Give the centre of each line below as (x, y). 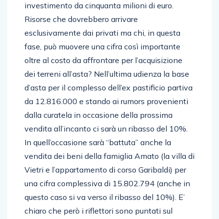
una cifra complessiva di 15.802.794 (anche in (107, 183)
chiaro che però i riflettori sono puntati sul (99, 210)
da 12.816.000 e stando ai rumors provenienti (106, 101)
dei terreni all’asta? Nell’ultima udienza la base (107, 74)
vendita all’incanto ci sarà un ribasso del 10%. (106, 128)
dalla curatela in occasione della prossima (99, 115)
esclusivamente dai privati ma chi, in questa (102, 33)
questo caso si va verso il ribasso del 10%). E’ (105, 197)
